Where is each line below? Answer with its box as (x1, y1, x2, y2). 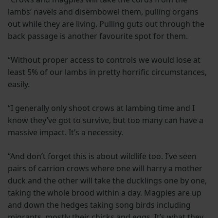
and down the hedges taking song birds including (8, 199, 191, 210)
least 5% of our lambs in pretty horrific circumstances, (8, 66, 207, 77)
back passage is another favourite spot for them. (8, 30, 188, 41)
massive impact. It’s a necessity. (8, 127, 123, 138)
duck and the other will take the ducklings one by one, (8, 175, 207, 186)
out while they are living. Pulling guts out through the (8, 18, 204, 29)
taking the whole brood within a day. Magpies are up (8, 187, 201, 198)
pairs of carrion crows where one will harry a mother (8, 163, 202, 174)
